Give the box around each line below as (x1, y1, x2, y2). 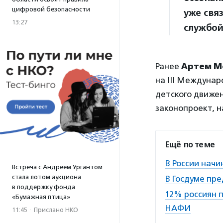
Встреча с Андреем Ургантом (12, 163, 103, 171)
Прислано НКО (34, 206, 78, 214)
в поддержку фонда (12, 183, 75, 191)
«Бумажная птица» (12, 193, 70, 201)
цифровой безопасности (12, 5, 90, 13)
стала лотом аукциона (12, 173, 81, 181)
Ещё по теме (165, 140, 215, 150)
